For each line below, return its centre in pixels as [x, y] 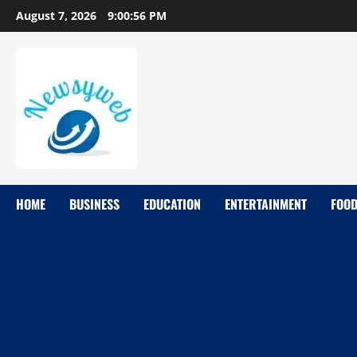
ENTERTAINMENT [266, 204]
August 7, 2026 [58, 16]
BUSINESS [94, 204]
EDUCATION [172, 204]
